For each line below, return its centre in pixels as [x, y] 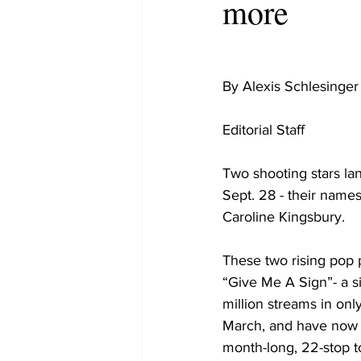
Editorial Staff [263, 130]
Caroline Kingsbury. [286, 217]
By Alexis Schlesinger [290, 86]
